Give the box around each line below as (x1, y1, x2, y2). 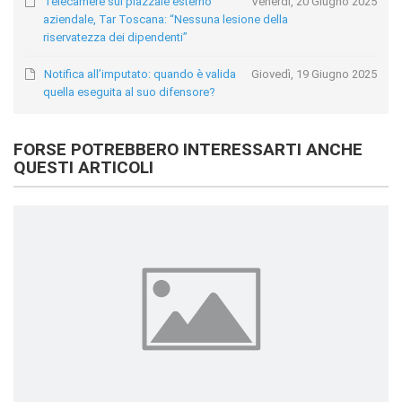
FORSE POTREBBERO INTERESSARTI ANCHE (13, 138, 363, 160)
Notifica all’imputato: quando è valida (44, 67, 237, 82)
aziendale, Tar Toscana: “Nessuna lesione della (43, 13, 289, 27)
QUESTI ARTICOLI (13, 156, 153, 178)
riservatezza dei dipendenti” (43, 31, 188, 45)
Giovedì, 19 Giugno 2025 (250, 67, 377, 82)
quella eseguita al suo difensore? (43, 85, 216, 100)
